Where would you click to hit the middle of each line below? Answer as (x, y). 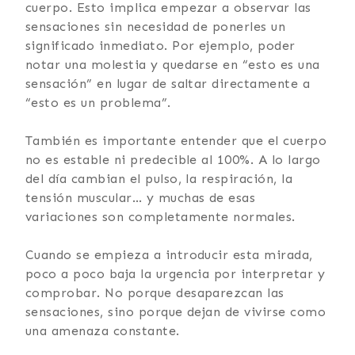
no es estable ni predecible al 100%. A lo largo (173, 159)
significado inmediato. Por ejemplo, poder (160, 45)
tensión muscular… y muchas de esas (141, 197)
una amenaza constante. (103, 330)
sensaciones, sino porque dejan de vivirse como (176, 311)
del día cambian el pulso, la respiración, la (159, 178)
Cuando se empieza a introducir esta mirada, (169, 254)
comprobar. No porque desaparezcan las (155, 292)
